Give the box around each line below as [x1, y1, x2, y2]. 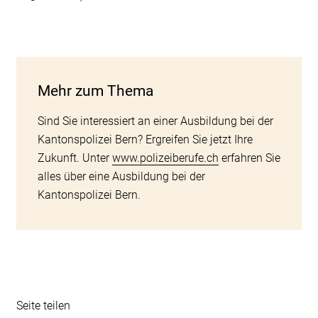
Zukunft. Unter [37, 150, 112, 165]
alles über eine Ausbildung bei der [37, 169, 205, 183]
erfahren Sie [218, 150, 280, 165]
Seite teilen [16, 298, 70, 312]
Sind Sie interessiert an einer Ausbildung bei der [37, 114, 273, 128]
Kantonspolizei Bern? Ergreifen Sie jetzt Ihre [37, 132, 253, 146]
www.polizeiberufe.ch [111, 150, 219, 165]
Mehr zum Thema [37, 82, 153, 99]
